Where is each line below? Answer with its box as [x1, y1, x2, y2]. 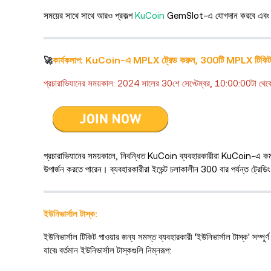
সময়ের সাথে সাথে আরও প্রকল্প [44, 10, 135, 21]
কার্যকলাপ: [53, 55, 85, 65]
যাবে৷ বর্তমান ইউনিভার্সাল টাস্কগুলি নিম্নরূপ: [44, 245, 171, 256]
